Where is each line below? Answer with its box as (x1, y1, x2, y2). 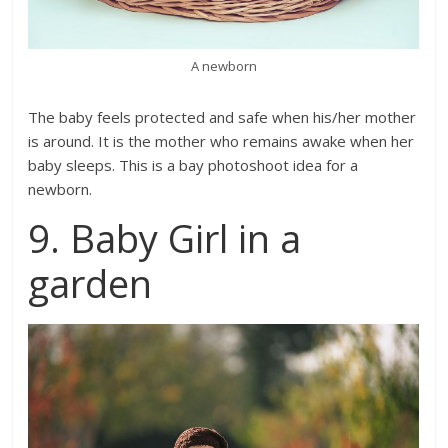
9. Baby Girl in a (28, 211, 302, 264)
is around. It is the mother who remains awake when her (28, 130, 415, 151)
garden (28, 256, 153, 309)
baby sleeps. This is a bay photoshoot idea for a (28, 154, 359, 175)
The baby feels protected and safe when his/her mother (28, 106, 417, 127)
